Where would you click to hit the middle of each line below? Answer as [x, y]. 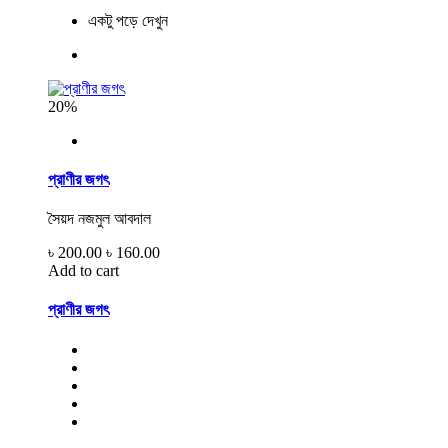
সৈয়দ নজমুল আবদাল [99, 219]
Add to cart [83, 271]
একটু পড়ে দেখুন [128, 20]
